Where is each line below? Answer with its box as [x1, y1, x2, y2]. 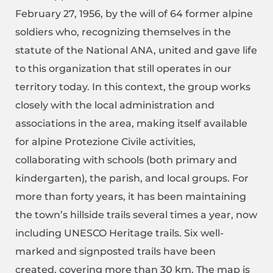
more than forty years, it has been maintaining [15, 191, 246, 203]
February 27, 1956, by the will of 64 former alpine [15, 8, 253, 20]
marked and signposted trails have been [15, 246, 216, 258]
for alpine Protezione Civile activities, [15, 136, 196, 148]
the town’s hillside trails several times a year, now [15, 209, 257, 221]
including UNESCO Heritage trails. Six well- [15, 227, 224, 239]
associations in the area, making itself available [15, 118, 247, 130]
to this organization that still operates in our [15, 63, 232, 75]
